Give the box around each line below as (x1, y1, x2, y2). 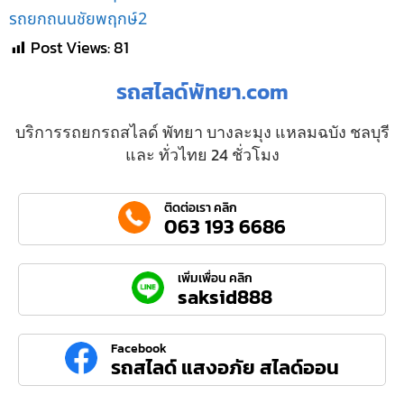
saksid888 (178, 282, 272, 313)
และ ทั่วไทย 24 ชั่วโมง (124, 142, 280, 168)
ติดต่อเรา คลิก (164, 198, 237, 218)
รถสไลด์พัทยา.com (115, 76, 289, 108)
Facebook (111, 339, 167, 359)
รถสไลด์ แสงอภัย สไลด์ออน (111, 353, 339, 383)
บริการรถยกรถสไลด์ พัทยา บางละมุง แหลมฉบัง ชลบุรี (14, 120, 390, 145)
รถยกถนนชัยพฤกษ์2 (9, 7, 147, 32)
